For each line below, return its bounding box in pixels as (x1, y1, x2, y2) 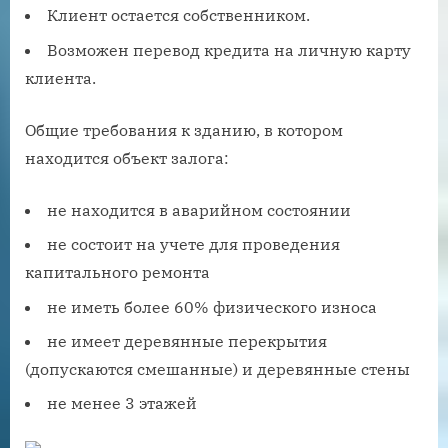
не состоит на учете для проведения (47, 234, 340, 255)
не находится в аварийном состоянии (47, 199, 351, 220)
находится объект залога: (25, 147, 229, 168)
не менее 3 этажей (47, 393, 197, 414)
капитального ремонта (25, 262, 210, 283)
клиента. (25, 67, 96, 88)
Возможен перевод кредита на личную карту (47, 39, 411, 60)
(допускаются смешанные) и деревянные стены (25, 358, 410, 379)
